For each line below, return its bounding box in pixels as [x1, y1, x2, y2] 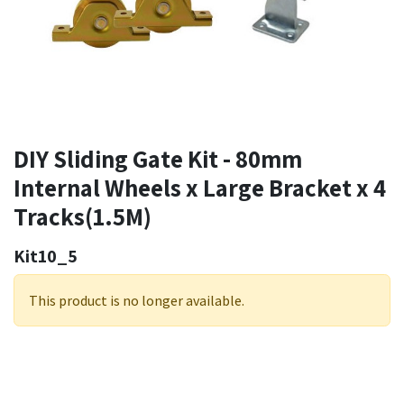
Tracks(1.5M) [14, 199, 151, 233]
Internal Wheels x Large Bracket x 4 [14, 170, 386, 204]
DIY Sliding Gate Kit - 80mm [14, 142, 302, 175]
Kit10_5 [14, 243, 78, 268]
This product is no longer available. [29, 290, 244, 309]
